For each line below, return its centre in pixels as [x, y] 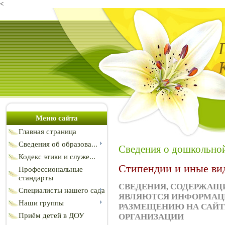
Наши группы [41, 203]
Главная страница [47, 132]
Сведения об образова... [58, 144]
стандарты [36, 178]
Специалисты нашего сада [62, 190]
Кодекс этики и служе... [57, 157]
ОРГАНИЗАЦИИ [151, 216]
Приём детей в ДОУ [51, 215]
